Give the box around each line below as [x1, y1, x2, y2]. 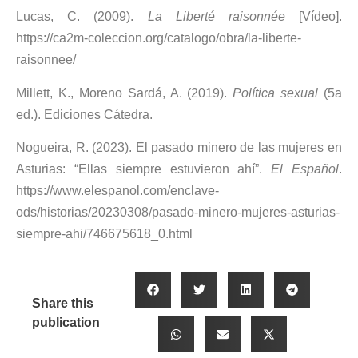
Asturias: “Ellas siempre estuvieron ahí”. [16, 161, 272, 176]
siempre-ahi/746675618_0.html [16, 226, 193, 241]
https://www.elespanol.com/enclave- [16, 183, 219, 197]
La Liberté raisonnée [147, 10, 285, 24]
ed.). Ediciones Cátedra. [16, 107, 153, 121]
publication [32, 315, 100, 329]
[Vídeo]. [284, 10, 343, 24]
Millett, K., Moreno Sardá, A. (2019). [16, 86, 233, 100]
